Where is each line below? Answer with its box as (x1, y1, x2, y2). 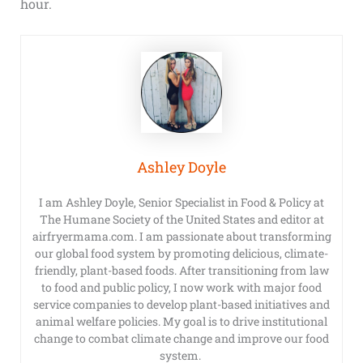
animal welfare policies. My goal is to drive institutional (36, 314, 327, 330)
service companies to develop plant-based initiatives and (33, 297, 330, 313)
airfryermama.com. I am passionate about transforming (32, 228, 331, 245)
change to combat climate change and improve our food (34, 331, 329, 347)
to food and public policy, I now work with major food (41, 280, 322, 296)
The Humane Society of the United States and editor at (39, 211, 324, 228)
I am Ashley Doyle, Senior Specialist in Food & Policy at (39, 194, 324, 211)
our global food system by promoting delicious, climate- (35, 246, 328, 262)
